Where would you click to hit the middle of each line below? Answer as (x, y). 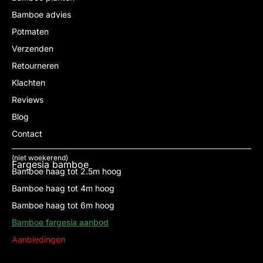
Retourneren (35, 65)
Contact (27, 133)
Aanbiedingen (38, 239)
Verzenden (33, 48)
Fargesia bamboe (50, 164)
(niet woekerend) (40, 157)
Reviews (28, 99)
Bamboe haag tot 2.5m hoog (67, 171)
